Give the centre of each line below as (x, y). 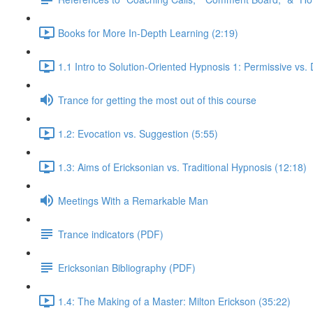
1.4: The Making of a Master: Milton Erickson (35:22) (174, 301)
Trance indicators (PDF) (111, 234)
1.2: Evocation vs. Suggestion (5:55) (138, 133)
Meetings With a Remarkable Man (133, 200)
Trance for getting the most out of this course (157, 100)
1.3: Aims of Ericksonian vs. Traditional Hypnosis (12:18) (182, 167)
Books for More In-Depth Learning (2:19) (148, 32)
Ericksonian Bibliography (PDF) (127, 267)
